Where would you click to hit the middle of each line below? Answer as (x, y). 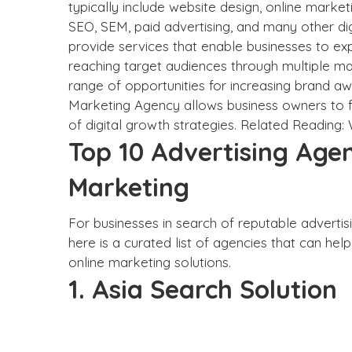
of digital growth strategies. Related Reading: (208, 125)
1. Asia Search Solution (203, 289)
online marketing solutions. (150, 262)
